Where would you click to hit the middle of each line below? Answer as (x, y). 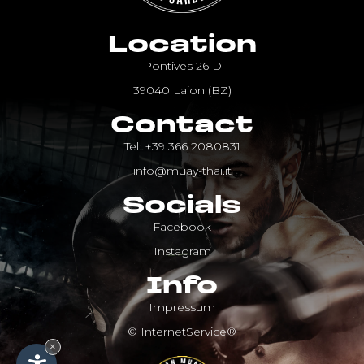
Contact (182, 126)
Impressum (182, 307)
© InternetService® (182, 331)
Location (182, 45)
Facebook (182, 226)
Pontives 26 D (182, 65)
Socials (182, 206)
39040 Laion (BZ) (182, 90)
